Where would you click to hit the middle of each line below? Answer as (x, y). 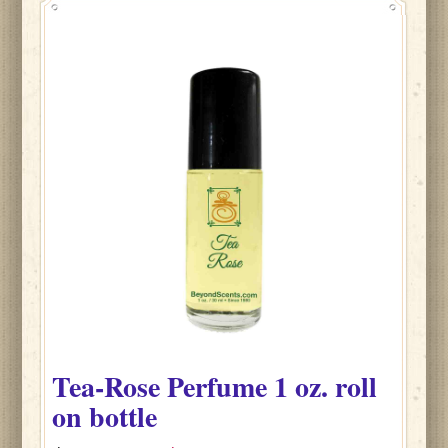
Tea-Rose (110, 386)
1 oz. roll (322, 386)
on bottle (105, 416)
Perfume (217, 386)
